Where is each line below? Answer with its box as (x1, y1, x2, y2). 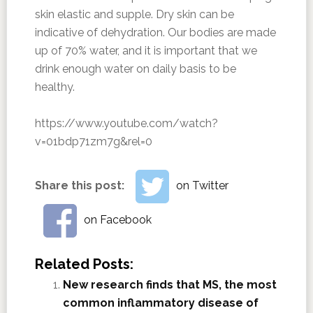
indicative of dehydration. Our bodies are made (34, 26, 276, 39)
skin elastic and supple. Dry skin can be (34, 8, 234, 21)
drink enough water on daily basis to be (34, 62, 236, 75)
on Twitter (175, 179, 228, 192)
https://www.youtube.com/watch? (34, 117, 218, 130)
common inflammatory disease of (62, 296, 259, 310)
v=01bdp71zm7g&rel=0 (34, 135, 152, 148)
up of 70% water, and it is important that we (34, 44, 257, 57)
